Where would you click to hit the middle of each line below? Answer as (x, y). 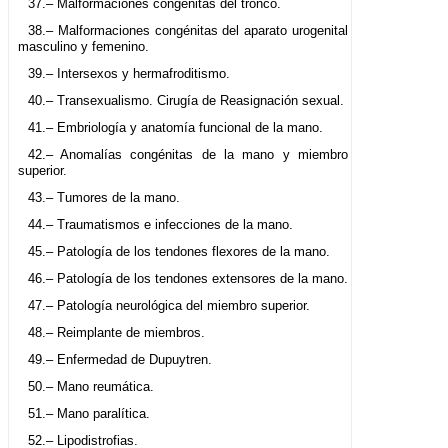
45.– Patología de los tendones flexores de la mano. (178, 252)
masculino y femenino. (83, 47)
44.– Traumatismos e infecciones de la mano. (160, 225)
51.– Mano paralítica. (88, 414)
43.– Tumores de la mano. (103, 198)
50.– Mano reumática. (90, 387)
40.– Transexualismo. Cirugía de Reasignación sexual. (185, 101)
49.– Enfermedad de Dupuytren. (119, 360)
